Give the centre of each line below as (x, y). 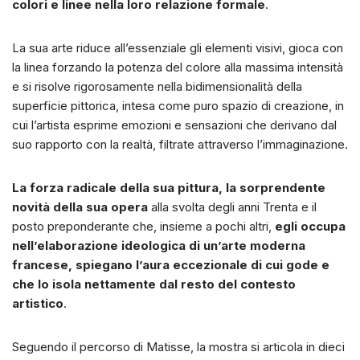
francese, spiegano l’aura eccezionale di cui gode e (171, 265)
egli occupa (310, 227)
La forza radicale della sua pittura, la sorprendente (169, 188)
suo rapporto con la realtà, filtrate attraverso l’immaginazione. (180, 145)
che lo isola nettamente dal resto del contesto (154, 284)
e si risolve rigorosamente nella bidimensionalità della (157, 87)
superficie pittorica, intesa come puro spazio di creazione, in (178, 106)
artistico (38, 304)
